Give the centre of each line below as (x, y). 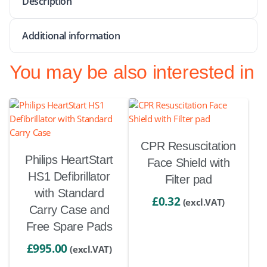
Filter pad (188, 179)
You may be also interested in (132, 72)
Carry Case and (69, 210)
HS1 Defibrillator (69, 176)
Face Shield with (188, 163)
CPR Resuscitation (188, 146)
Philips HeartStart (69, 160)
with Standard (69, 193)
